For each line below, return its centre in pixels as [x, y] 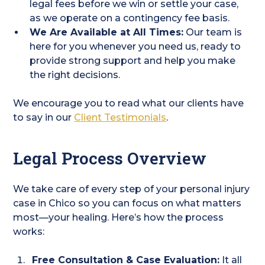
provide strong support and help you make [133, 61]
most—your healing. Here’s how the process [119, 217]
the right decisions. [75, 75]
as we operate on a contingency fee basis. [130, 18]
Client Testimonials [120, 117]
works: [29, 232]
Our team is [213, 32]
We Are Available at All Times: [107, 32]
